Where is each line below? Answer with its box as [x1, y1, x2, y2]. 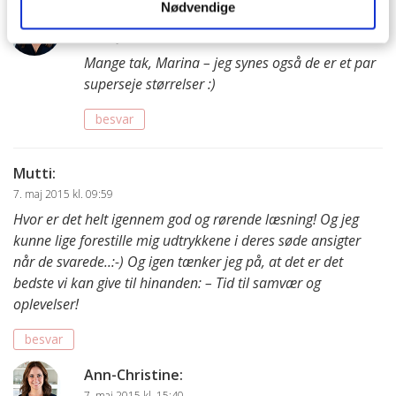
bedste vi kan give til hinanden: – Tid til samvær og [13, 273, 321, 293]
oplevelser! [13, 294, 79, 315]
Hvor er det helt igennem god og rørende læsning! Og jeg [13, 209, 359, 230]
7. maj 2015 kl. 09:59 [13, 187, 113, 202]
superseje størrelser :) [84, 74, 216, 95]
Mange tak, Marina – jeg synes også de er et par [84, 53, 376, 73]
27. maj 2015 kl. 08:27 [84, 30, 190, 46]
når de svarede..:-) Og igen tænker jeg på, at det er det [13, 252, 343, 272]
